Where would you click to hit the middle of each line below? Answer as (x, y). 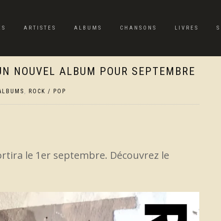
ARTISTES (40, 28)
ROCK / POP (47, 91)
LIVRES (187, 28)
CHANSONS (138, 28)
